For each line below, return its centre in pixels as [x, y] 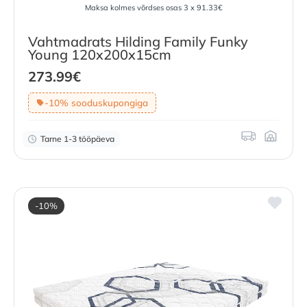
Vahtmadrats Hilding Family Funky [138, 41]
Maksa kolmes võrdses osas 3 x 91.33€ [153, 8]
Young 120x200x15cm [100, 54]
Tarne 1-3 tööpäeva [77, 139]
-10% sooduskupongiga [96, 102]
